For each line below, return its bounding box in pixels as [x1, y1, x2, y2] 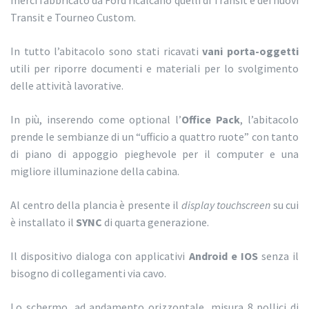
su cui [270, 198, 299, 212]
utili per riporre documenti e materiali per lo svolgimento [10, 61, 299, 76]
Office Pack [181, 112, 241, 127]
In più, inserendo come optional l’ [10, 112, 182, 127]
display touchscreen [181, 198, 270, 212]
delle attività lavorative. [10, 79, 123, 93]
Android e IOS [188, 249, 258, 263]
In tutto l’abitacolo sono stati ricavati [10, 44, 203, 59]
